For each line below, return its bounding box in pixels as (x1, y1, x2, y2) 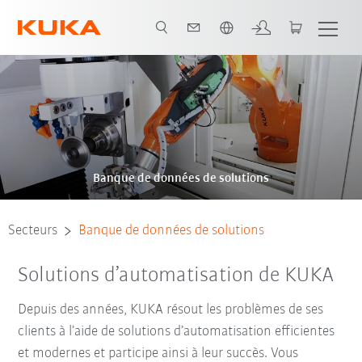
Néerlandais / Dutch (34, 7, 168, 23)
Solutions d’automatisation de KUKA (18, 265, 335, 288)
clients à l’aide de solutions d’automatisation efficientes (18, 323, 335, 339)
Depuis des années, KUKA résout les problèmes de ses (18, 301, 324, 318)
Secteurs (8, 223, 58, 239)
